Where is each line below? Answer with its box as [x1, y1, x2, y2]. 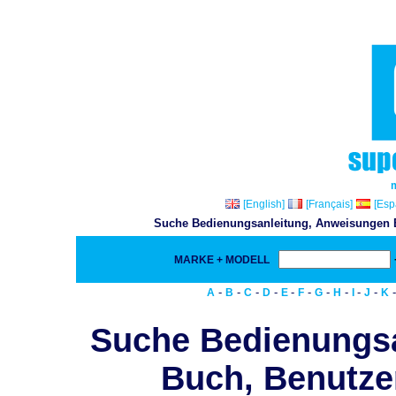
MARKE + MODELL [173, 254, 275, 266]
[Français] [306, 198, 353, 210]
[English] [243, 198, 285, 210]
